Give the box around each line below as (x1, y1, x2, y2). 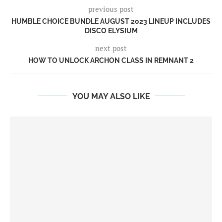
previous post (88, 3, 134, 14)
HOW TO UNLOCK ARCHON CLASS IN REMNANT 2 (28, 56, 194, 64)
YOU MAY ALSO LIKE (72, 91, 150, 101)
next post (95, 43, 127, 53)
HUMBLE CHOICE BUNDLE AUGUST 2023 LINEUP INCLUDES (11, 17, 211, 25)
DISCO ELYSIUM (84, 26, 138, 35)
